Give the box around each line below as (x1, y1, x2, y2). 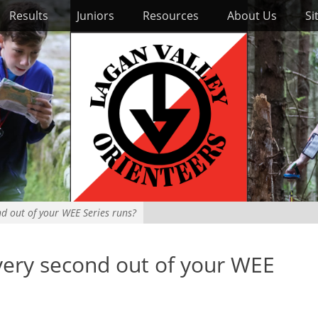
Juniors (77, 8, 114, 23)
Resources (143, 8, 199, 23)
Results (9, 8, 48, 23)
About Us (227, 8, 277, 23)
